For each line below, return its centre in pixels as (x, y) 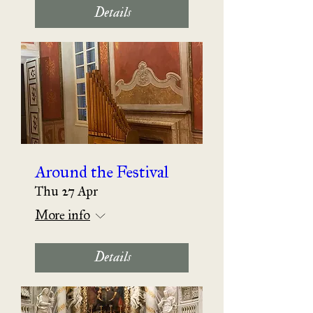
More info (63, 211)
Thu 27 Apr (66, 188)
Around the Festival (102, 167)
